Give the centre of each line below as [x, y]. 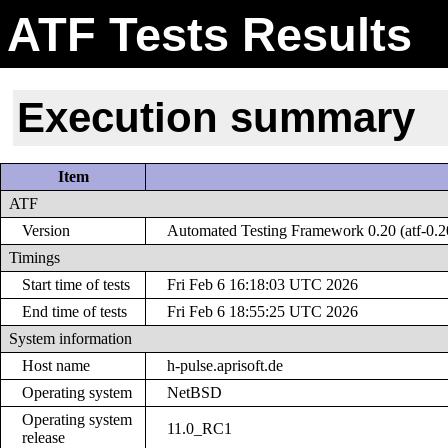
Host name [56, 366]
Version [46, 231]
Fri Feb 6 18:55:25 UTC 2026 [263, 312]
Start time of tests [76, 285]
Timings [34, 258]
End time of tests [75, 312]
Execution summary [216, 117]
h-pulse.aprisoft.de [225, 366]
